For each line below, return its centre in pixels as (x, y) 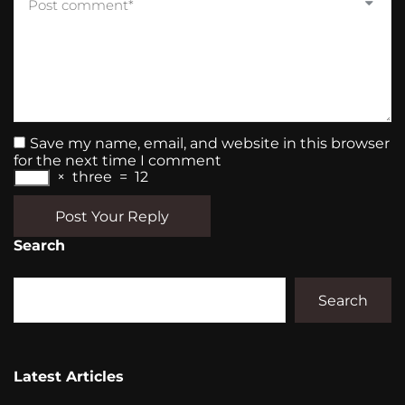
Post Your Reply (112, 216)
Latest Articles (69, 377)
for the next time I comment (118, 160)
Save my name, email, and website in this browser (210, 143)
